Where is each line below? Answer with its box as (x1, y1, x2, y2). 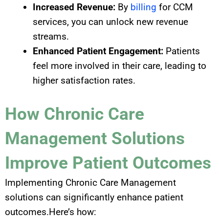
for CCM (156, 1, 193, 13)
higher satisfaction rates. (33, 75, 135, 87)
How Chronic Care (5, 104, 144, 124)
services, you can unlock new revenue (33, 16, 188, 28)
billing (131, 1, 156, 13)
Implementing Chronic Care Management (5, 176, 176, 188)
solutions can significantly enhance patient (5, 191, 183, 203)
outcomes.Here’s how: (5, 206, 96, 218)
